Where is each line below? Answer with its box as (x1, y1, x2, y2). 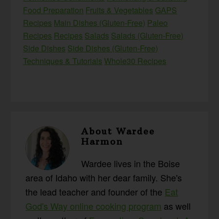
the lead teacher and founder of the (25, 185, 165, 198)
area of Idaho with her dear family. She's (25, 171, 182, 184)
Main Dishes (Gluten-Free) (54, 17, 146, 29)
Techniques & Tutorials (23, 55, 103, 67)
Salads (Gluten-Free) (111, 30, 184, 42)
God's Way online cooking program (25, 199, 162, 213)
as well (161, 199, 191, 213)
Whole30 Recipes (104, 55, 167, 67)
